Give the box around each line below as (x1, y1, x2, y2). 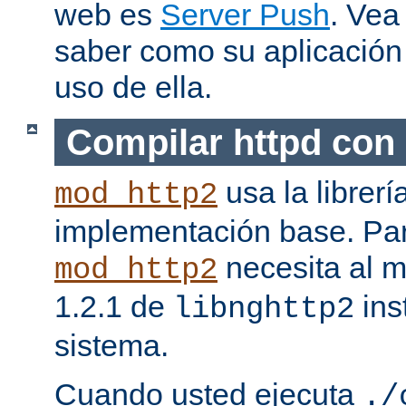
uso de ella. (54, 70, 212, 105)
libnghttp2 (173, 292, 354, 327)
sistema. (54, 328, 169, 363)
